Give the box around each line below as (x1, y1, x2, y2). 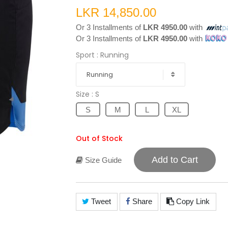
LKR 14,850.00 (76, 5, 156, 19)
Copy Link (174, 197, 210, 206)
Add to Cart (152, 154, 198, 165)
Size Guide (83, 155, 122, 164)
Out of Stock (76, 133, 123, 144)
